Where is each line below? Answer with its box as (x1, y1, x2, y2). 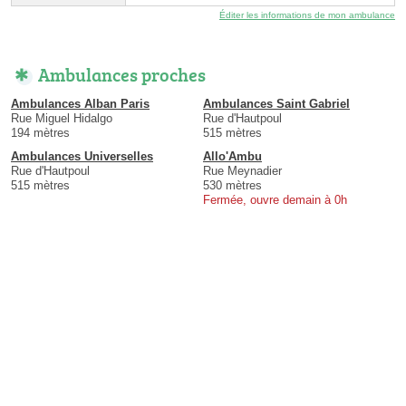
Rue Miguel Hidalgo (11, 111, 112, 126)
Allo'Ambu (203, 150, 262, 164)
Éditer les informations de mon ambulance (219, 10, 395, 21)
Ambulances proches (38, 62, 206, 88)
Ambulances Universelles (11, 150, 153, 164)
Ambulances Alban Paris (11, 97, 150, 111)
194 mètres (11, 126, 70, 140)
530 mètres (203, 179, 262, 193)
